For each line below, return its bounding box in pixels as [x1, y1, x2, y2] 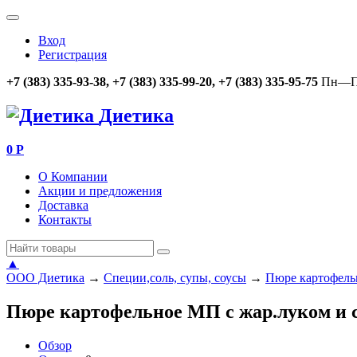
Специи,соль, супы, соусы [104, 270, 246, 284]
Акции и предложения [38, 183, 162, 198]
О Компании [38, 169, 108, 183]
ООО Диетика [6, 270, 84, 284]
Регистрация [38, 48, 107, 61]
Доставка [38, 198, 88, 212]
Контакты [38, 212, 92, 226]
